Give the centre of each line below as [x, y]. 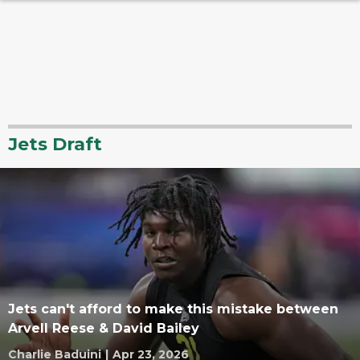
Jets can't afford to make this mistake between [173, 309]
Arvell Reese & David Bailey [104, 328]
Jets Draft [55, 144]
